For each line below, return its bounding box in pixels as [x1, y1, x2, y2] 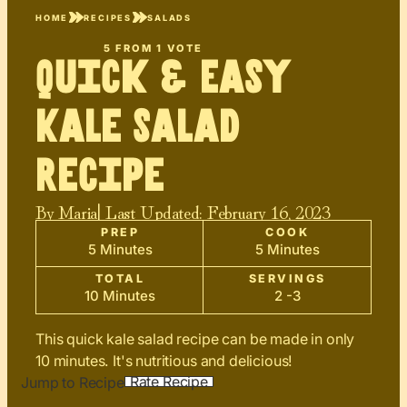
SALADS [147, 12, 193, 23]
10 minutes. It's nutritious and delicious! [35, 352, 293, 371]
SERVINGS [248, 272, 326, 286]
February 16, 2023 [207, 197, 331, 225]
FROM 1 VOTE [112, 41, 203, 55]
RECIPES [84, 12, 133, 23]
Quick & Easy [35, 59, 292, 99]
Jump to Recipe [21, 373, 124, 392]
